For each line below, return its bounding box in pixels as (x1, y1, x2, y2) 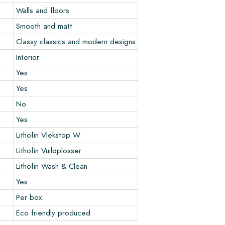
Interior (16, 51, 39, 62)
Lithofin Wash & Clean (16, 160, 87, 171)
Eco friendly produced (16, 207, 90, 218)
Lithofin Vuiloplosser (16, 145, 81, 156)
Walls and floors (16, 5, 69, 16)
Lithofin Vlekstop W (16, 129, 80, 140)
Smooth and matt (16, 20, 72, 31)
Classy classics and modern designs (16, 36, 136, 47)
